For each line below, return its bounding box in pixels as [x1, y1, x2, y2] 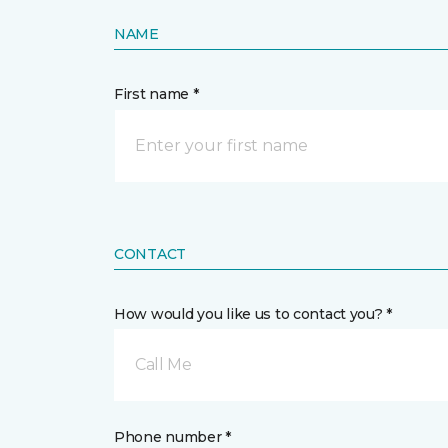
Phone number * [114, 427, 232, 446]
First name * [114, 84, 199, 103]
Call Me [135, 354, 192, 374]
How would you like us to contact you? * [114, 304, 393, 323]
